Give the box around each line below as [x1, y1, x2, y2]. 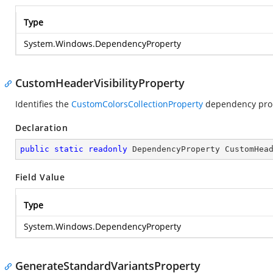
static [54, 144, 83, 154]
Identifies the [15, 98, 71, 110]
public [20, 144, 49, 154]
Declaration [15, 122, 68, 133]
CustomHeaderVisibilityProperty [15, 76, 185, 90]
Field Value [15, 171, 65, 183]
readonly [88, 144, 127, 154]
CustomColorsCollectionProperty [71, 98, 203, 110]
